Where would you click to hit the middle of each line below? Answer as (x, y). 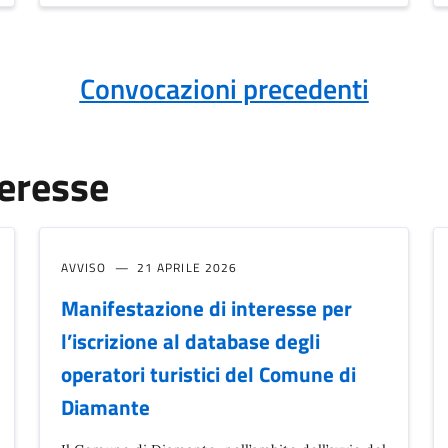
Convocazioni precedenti (224, 89)
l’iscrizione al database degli (190, 341)
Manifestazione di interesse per (206, 308)
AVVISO (83, 268)
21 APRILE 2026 (187, 268)
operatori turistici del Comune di (208, 374)
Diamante (105, 407)
